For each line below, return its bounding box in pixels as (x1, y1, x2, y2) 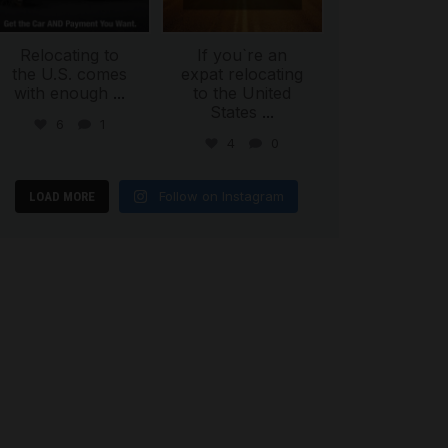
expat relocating (181, 64, 304, 85)
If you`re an (197, 45, 288, 66)
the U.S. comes (12, 64, 128, 85)
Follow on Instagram (158, 188, 284, 205)
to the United (193, 83, 292, 104)
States (210, 102, 258, 123)
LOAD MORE (28, 189, 95, 205)
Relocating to (20, 45, 120, 66)
